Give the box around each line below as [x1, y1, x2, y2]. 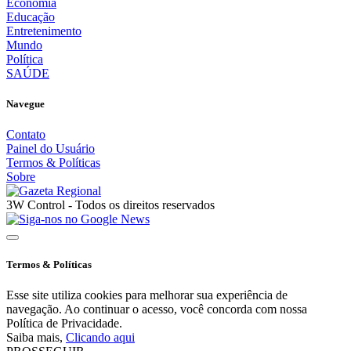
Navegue [6, 98, 45, 110]
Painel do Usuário [6, 142, 95, 156]
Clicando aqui [66, 330, 135, 344]
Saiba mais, [6, 330, 66, 344]
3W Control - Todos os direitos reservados [6, 198, 215, 212]
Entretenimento [6, 24, 81, 38]
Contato [6, 128, 45, 142]
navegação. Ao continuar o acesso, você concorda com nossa [6, 302, 307, 316]
